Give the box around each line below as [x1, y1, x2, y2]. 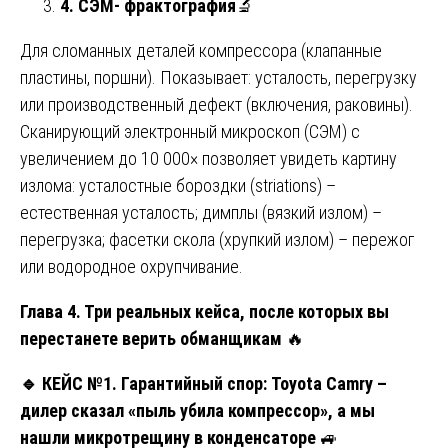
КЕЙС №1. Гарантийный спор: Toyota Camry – [38, 372, 387, 394]
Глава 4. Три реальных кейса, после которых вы [20, 300, 389, 322]
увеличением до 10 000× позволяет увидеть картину [20, 147, 397, 169]
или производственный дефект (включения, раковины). [20, 93, 413, 115]
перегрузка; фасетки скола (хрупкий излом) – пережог [20, 228, 414, 250]
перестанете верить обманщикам [20, 327, 282, 349]
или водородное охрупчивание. [20, 255, 243, 277]
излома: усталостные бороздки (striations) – [20, 174, 336, 196]
